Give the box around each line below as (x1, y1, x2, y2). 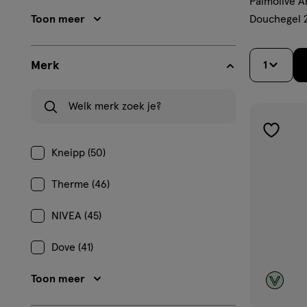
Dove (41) (51, 242, 93, 253)
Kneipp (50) (51, 147, 106, 158)
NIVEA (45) (51, 210, 101, 221)
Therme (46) (51, 179, 110, 190)
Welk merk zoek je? (46, 86, 54, 97)
